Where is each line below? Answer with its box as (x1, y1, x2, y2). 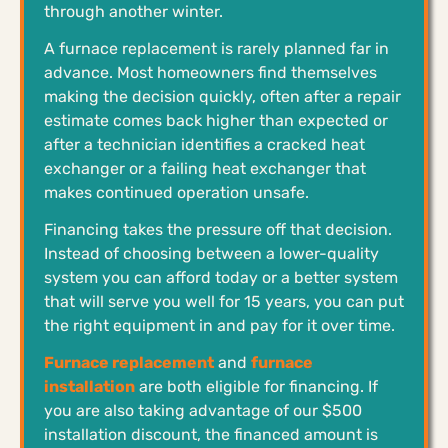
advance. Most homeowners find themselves (44, 62, 377, 82)
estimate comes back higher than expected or (44, 110, 388, 130)
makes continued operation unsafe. (44, 182, 309, 202)
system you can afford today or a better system (44, 267, 398, 287)
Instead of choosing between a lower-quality (44, 243, 379, 263)
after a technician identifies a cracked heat (44, 134, 365, 154)
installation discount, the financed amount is (44, 424, 378, 444)
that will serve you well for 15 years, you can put (44, 291, 404, 311)
